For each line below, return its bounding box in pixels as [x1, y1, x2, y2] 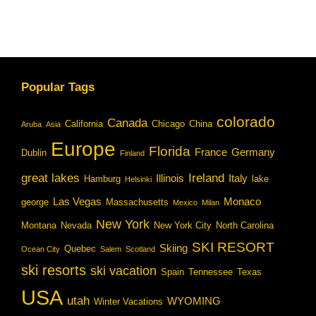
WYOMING [167, 294, 221, 307]
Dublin [21, 147, 47, 158]
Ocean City [21, 244, 60, 253]
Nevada [61, 219, 92, 231]
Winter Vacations [94, 296, 163, 307]
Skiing [159, 241, 188, 254]
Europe [51, 137, 116, 160]
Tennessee [188, 266, 233, 277]
